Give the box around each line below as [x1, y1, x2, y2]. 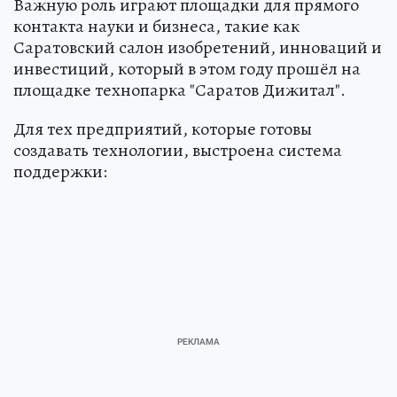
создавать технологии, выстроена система [13, 138, 342, 162]
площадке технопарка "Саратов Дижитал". [13, 78, 346, 102]
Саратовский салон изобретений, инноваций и [13, 35, 382, 59]
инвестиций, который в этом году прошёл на [13, 57, 361, 81]
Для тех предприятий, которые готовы [13, 117, 312, 141]
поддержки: [13, 160, 107, 183]
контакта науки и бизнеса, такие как [13, 14, 300, 38]
